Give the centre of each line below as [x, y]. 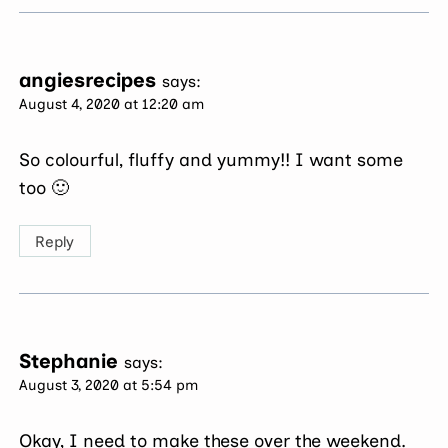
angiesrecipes [88, 80]
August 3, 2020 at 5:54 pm [109, 385]
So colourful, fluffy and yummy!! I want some [211, 159]
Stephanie [69, 361]
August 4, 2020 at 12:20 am [112, 104]
